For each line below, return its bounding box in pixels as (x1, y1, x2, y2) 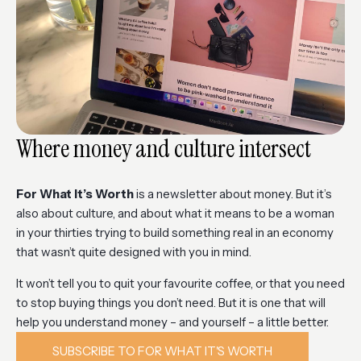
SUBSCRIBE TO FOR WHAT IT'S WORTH (52, 342, 272, 359)
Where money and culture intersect (16, 131, 311, 165)
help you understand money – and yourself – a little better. (16, 313, 329, 330)
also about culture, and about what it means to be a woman (16, 205, 334, 221)
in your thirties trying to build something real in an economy (16, 224, 334, 240)
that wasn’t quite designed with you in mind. (16, 243, 251, 259)
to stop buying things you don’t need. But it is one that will (16, 294, 326, 310)
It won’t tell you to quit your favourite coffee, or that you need (16, 275, 345, 291)
